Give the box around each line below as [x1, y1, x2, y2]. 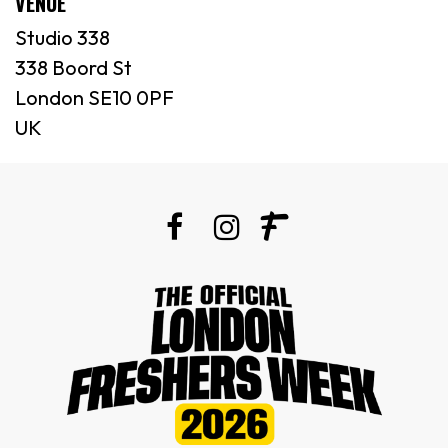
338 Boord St [15, 54, 132, 80]
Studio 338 [15, 24, 110, 50]
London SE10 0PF [15, 84, 174, 110]
